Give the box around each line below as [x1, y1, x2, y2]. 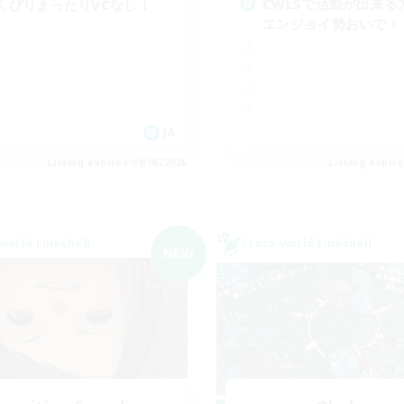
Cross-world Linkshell [242, 234, 372, 251]
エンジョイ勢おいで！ [262, 14, 400, 32]
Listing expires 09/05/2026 [47, 155, 188, 169]
